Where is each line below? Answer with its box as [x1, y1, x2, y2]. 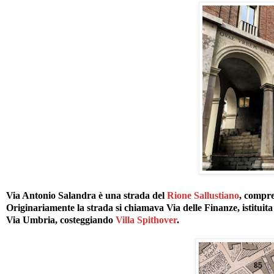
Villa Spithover [116, 214, 177, 225]
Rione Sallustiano [167, 190, 239, 201]
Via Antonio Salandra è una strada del [6, 190, 167, 201]
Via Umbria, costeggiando [6, 214, 116, 225]
